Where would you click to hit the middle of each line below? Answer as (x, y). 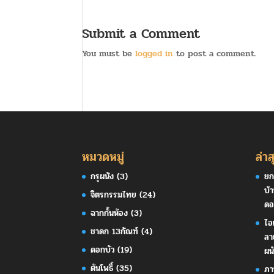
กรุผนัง (102, 176)
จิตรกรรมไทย (114, 194)
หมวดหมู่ (103, 157)
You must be (109, 54)
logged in (154, 54)
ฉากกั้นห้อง (109, 213)
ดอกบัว (103, 250)
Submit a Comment (141, 34)
